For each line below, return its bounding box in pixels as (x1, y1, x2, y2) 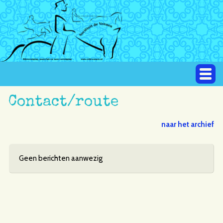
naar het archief (161, 119, 215, 129)
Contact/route (8, 95, 118, 110)
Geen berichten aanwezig (18, 153, 103, 163)
